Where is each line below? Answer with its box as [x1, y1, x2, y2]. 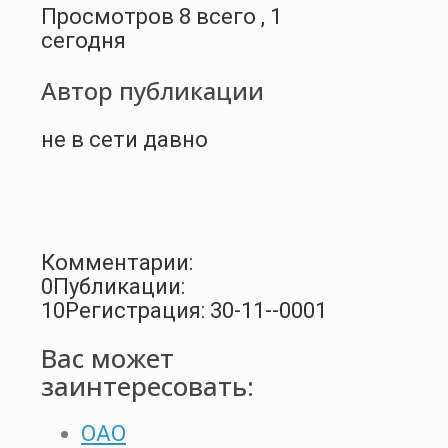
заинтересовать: [41, 368, 254, 405]
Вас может [41, 340, 174, 377]
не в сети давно [41, 126, 208, 152]
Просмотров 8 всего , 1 [41, 3, 282, 29]
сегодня [41, 27, 126, 53]
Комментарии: [41, 249, 193, 275]
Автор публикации [41, 73, 264, 107]
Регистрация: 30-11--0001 [65, 297, 327, 323]
